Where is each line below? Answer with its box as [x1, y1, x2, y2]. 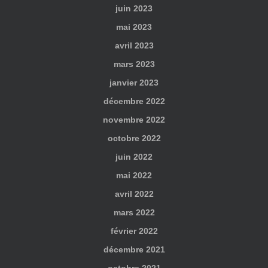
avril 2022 [114, 188, 154, 199]
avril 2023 [114, 40, 154, 50]
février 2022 [110, 226, 158, 236]
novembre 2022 [103, 114, 165, 124]
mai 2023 [116, 22, 152, 32]
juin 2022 [115, 151, 153, 162]
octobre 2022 [107, 133, 161, 143]
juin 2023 [115, 3, 153, 13]
